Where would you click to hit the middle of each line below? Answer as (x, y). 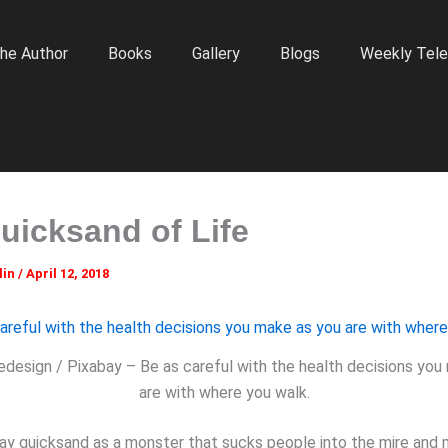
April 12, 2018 (67, 274)
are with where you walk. (224, 393)
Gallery (215, 54)
